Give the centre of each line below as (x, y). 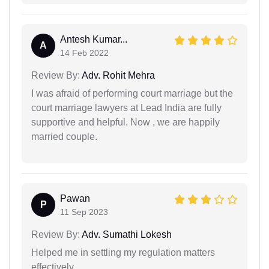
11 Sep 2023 (84, 212)
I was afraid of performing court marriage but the (132, 93)
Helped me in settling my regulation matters (123, 252)
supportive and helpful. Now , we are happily (125, 122)
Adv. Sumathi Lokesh (126, 234)
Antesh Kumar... (94, 39)
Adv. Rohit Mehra (117, 75)
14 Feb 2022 (84, 53)
